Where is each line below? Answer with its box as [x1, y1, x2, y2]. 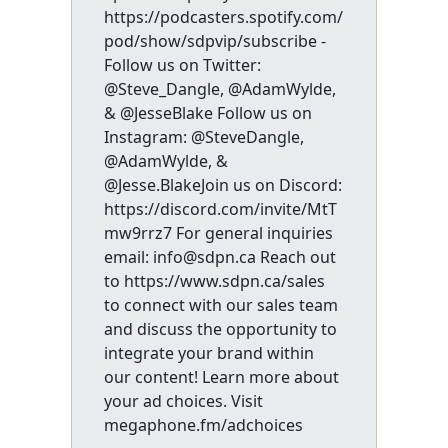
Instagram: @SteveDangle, [103, 125, 304, 148]
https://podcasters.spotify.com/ [103, 5, 343, 28]
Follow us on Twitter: [103, 53, 261, 76]
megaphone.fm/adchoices [103, 413, 303, 436]
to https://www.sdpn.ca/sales [103, 269, 325, 292]
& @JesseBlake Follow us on [103, 101, 312, 124]
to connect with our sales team [103, 293, 338, 316]
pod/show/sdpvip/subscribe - [103, 29, 326, 52]
